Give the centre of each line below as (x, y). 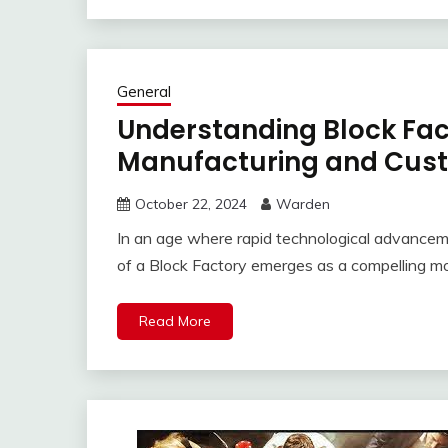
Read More (175, 321)
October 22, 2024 (191, 204)
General (144, 92)
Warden (303, 204)
